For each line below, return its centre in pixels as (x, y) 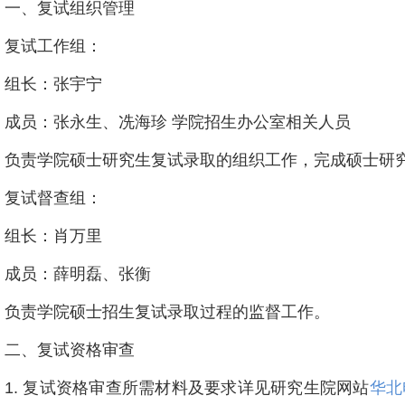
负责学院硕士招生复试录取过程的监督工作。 (167, 312)
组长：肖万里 (53, 236)
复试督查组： (53, 198)
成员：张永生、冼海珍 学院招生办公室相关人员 (178, 122)
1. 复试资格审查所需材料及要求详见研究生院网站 (187, 388)
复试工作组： (53, 46)
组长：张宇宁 (53, 84)
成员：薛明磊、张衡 (78, 274)
